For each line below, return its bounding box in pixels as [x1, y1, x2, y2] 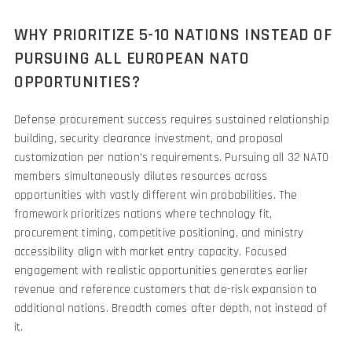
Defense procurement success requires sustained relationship [14, 112, 329, 128]
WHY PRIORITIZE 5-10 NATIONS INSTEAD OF [14, 24, 332, 47]
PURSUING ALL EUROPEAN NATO [14, 48, 249, 71]
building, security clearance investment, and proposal [14, 131, 284, 147]
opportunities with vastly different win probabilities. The [14, 188, 298, 203]
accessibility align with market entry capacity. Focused [14, 244, 288, 260]
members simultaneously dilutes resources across [14, 169, 268, 185]
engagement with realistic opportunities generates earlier [14, 263, 309, 279]
